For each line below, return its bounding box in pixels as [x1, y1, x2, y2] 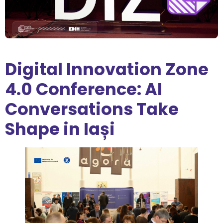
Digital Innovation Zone [5, 58, 209, 81]
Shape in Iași [5, 117, 115, 141]
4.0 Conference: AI [5, 78, 162, 101]
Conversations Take [5, 98, 179, 121]
